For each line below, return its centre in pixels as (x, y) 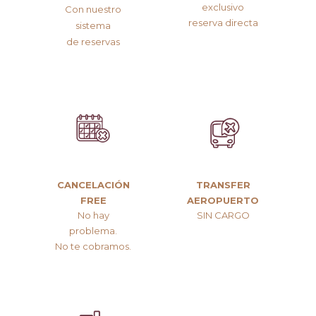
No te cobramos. (93, 246)
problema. (93, 231)
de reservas (93, 41)
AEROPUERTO (223, 200)
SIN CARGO (223, 215)
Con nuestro (93, 10)
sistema (93, 26)
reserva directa (223, 22)
